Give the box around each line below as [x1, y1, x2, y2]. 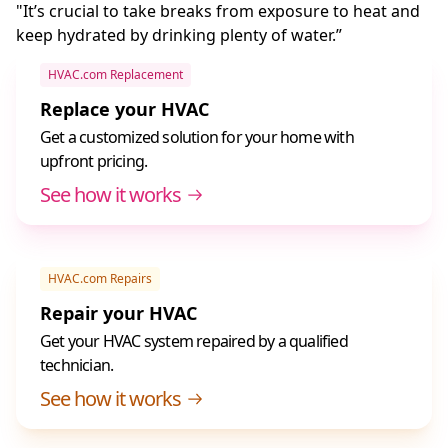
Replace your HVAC [40, 97, 209, 122]
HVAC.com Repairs [48, 270, 152, 288]
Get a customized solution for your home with [40, 126, 354, 149]
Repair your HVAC [40, 301, 197, 326]
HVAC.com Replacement [48, 66, 183, 84]
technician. [40, 354, 114, 377]
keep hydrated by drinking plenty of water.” [16, 24, 342, 47]
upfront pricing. [40, 150, 148, 173]
